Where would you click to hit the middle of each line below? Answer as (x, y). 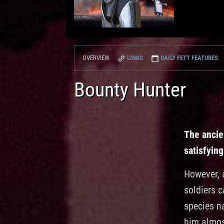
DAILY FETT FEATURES (188, 58)
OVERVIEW (96, 58)
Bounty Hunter (130, 89)
